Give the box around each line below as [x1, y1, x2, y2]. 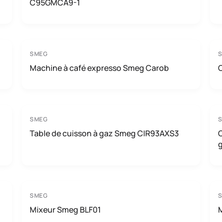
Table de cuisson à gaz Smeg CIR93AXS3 [30, 128, 179, 139]
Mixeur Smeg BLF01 [30, 204, 101, 215]
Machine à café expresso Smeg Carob [30, 62, 169, 73]
